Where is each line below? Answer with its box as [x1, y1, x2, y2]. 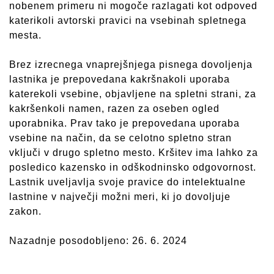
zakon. [9, 206, 42, 217]
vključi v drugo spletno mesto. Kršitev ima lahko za [9, 147, 258, 158]
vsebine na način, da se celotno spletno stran [9, 132, 232, 143]
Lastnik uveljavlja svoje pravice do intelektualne [9, 176, 246, 187]
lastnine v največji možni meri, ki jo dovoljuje [9, 191, 231, 202]
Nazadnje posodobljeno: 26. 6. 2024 [9, 235, 187, 246]
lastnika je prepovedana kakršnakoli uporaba [9, 73, 230, 84]
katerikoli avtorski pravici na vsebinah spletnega [9, 15, 246, 26]
